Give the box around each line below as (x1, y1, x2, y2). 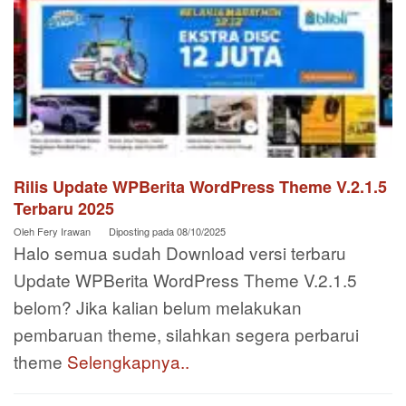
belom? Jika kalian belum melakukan (14, 294, 302, 319)
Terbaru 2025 (14, 196, 114, 220)
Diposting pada (109, 223, 177, 238)
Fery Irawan (37, 223, 91, 238)
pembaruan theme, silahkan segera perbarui (14, 321, 359, 346)
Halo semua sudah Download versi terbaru (14, 239, 346, 265)
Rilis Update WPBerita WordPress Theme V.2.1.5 (14, 174, 387, 198)
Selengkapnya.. (67, 348, 189, 373)
